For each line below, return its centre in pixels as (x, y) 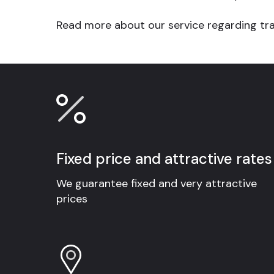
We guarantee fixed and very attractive (157, 183)
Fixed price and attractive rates (164, 158)
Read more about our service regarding (158, 25)
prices (72, 198)
